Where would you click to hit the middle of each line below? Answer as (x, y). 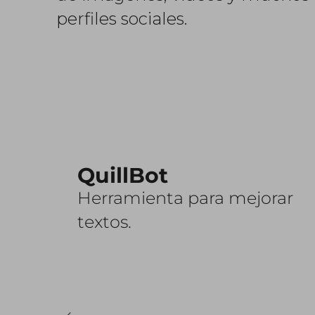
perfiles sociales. (122, 19)
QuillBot (123, 175)
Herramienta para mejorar (185, 198)
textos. (104, 222)
